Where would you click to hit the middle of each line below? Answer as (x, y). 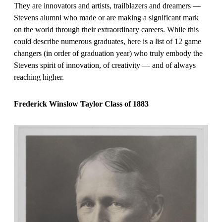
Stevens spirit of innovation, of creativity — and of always (105, 65)
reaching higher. (41, 77)
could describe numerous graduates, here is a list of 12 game (108, 41)
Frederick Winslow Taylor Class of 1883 (81, 104)
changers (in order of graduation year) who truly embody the (108, 53)
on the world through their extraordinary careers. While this (106, 29)
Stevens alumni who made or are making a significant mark (106, 18)
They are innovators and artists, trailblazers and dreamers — (107, 6)
